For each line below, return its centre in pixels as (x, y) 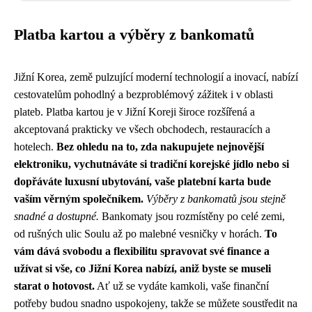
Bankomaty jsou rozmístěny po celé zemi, (192, 216)
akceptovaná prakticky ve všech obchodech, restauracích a (142, 129)
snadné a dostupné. (56, 216)
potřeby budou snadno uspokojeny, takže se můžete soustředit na (156, 303)
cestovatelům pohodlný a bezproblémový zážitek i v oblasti (143, 94)
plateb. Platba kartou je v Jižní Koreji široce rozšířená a (134, 112)
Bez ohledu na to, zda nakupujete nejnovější (160, 147)
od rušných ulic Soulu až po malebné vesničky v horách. (139, 234)
